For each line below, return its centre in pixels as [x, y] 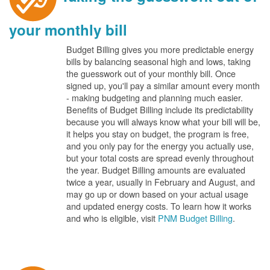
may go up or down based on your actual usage [157, 194]
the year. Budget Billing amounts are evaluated [156, 170]
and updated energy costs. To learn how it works [159, 206]
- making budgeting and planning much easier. [155, 97]
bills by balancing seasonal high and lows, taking [159, 61]
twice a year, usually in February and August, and [161, 182]
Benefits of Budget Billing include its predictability [160, 109]
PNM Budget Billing [195, 218]
